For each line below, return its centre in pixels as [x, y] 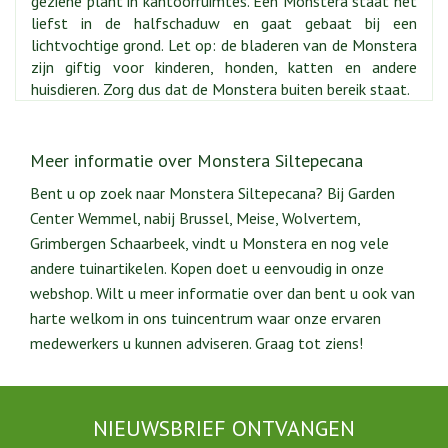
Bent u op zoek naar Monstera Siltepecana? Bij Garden [212, 193]
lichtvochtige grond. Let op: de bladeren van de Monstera [224, 45]
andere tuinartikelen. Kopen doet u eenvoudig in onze [207, 268]
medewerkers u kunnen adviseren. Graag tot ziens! [196, 343]
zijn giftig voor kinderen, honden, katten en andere [224, 67]
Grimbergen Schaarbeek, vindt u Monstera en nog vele [209, 243]
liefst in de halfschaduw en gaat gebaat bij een [224, 23]
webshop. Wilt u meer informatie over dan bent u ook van [222, 293]
